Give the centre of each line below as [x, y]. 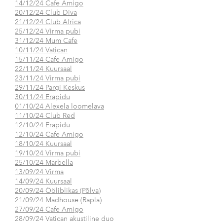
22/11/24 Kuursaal [43, 69]
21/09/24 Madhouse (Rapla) [58, 200]
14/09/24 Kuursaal [43, 182]
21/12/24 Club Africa [48, 22]
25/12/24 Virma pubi [48, 32]
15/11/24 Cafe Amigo [49, 60]
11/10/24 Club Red [45, 116]
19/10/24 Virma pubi [48, 153]
